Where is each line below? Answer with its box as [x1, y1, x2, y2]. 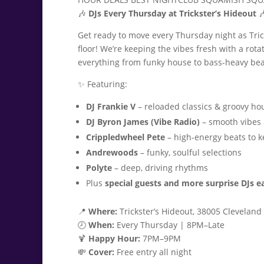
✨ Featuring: [78, 78, 127, 90]
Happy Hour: [88, 233, 140, 244]
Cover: [88, 246, 114, 258]
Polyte [86, 162, 112, 173]
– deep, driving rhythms [112, 162, 208, 173]
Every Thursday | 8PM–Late [114, 219, 225, 230]
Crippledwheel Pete [86, 131, 165, 143]
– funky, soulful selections [138, 147, 242, 158]
